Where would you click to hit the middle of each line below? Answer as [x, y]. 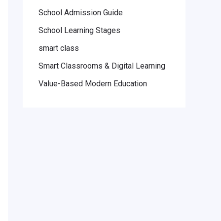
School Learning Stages [79, 31]
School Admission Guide [81, 13]
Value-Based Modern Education [93, 84]
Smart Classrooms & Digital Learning [102, 66]
